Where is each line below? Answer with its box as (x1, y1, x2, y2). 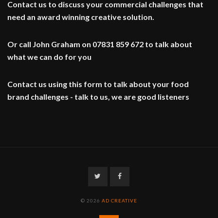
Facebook (121, 172, 150, 181)
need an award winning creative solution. (7, 12, 154, 22)
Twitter (101, 172, 122, 181)
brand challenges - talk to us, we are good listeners (7, 92, 189, 102)
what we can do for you (7, 52, 91, 62)
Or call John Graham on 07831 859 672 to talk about (7, 39, 192, 49)
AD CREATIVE (102, 198, 137, 204)
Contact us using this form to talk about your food (7, 79, 189, 89)
